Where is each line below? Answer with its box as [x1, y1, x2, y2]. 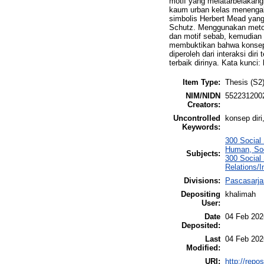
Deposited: [181, 220, 220, 230]
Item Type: [183, 77, 220, 87]
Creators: [187, 100, 220, 109]
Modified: [186, 243, 220, 252]
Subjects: [186, 148, 220, 158]
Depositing [181, 189, 220, 199]
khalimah [225, 189, 256, 199]
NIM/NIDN [186, 91, 220, 100]
